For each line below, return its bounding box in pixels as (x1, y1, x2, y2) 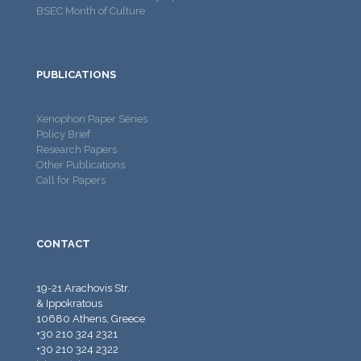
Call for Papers (36, 173, 106, 186)
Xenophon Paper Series (36, 112, 147, 125)
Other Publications (36, 158, 125, 171)
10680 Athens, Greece (36, 312, 145, 325)
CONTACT (36, 237, 90, 250)
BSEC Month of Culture (36, 4, 145, 17)
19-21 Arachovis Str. (36, 281, 130, 294)
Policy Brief (36, 127, 90, 140)
